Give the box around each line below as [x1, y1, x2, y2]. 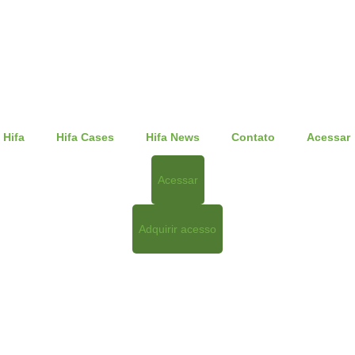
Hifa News [146, 131, 200, 143]
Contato [231, 131, 275, 143]
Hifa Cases [56, 131, 114, 143]
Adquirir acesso [139, 223, 216, 235]
